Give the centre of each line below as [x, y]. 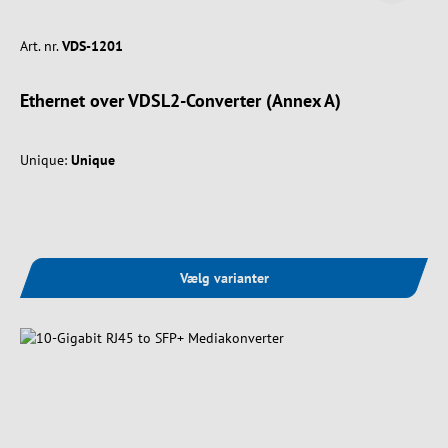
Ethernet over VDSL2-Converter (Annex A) [180, 100]
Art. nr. [39, 45]
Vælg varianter [224, 277]
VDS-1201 [92, 45]
